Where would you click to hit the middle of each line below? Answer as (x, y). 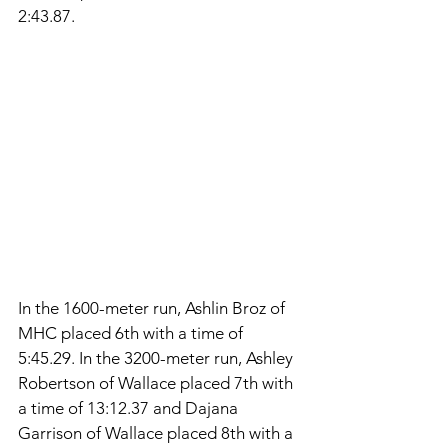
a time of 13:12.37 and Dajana (130, 407)
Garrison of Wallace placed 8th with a (157, 432)
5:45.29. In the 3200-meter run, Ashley (157, 357)
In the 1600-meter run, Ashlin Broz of (153, 307)
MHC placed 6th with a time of (132, 332)
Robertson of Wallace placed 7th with (157, 382)
